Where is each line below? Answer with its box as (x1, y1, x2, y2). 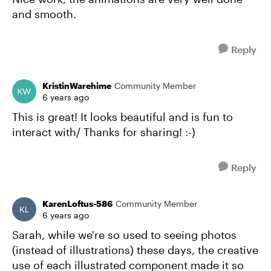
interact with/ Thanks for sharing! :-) (12, 125, 195, 139)
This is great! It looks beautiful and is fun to (12, 109, 233, 123)
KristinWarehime (42, 80, 111, 91)
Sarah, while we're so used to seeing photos (12, 227, 237, 241)
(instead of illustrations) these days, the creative (12, 243, 258, 256)
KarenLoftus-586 (42, 198, 113, 209)
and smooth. (12, 7, 79, 21)
